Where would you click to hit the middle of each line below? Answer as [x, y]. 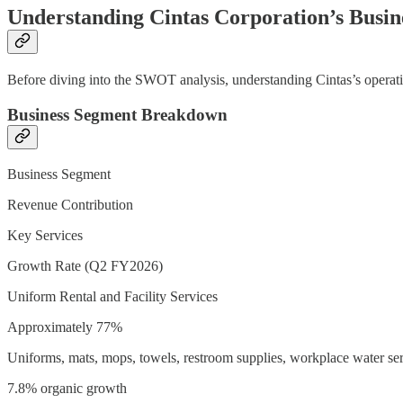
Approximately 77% [65, 327]
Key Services [45, 235]
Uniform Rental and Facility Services [112, 296]
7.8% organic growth [67, 388]
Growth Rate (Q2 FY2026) [85, 265]
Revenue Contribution [70, 204]
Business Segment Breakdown [117, 114]
